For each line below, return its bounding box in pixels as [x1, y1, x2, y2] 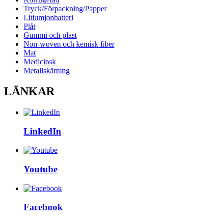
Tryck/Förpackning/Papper [24, 4, 107, 13]
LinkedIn [24, 126, 61, 137]
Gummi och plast [24, 30, 77, 39]
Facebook [24, 202, 63, 213]
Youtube [24, 164, 57, 174]
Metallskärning [24, 66, 70, 75]
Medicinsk [24, 57, 56, 66]
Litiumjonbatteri [24, 13, 73, 22]
